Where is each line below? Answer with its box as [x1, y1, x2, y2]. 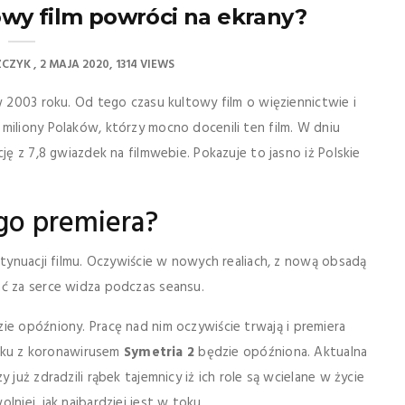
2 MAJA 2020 [39, 55, 109, 74]
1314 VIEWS [115, 55, 174, 74]
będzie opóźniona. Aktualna [194, 342, 368, 363]
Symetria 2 [123, 342, 195, 363]
